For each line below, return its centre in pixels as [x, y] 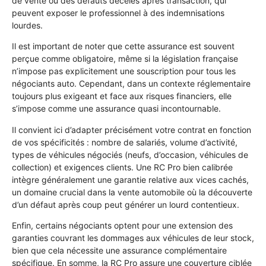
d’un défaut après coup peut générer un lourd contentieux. [126, 204]
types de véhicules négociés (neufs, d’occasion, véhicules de [130, 154]
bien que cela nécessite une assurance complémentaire [119, 251]
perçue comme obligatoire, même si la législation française [125, 59]
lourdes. [27, 25]
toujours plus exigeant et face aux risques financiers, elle [122, 96]
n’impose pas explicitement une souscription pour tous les [124, 71]
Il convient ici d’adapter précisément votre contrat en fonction [132, 129]
